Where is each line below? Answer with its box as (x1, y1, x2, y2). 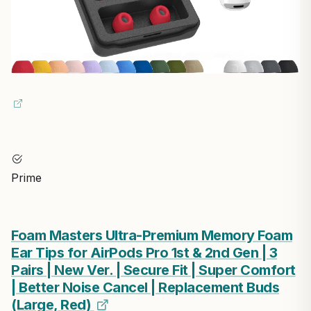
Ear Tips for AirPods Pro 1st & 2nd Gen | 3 (11, 244, 277, 261)
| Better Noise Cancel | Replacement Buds (11, 278, 279, 296)
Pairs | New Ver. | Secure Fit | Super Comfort (11, 261, 296, 278)
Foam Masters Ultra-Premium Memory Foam (11, 226, 292, 244)
